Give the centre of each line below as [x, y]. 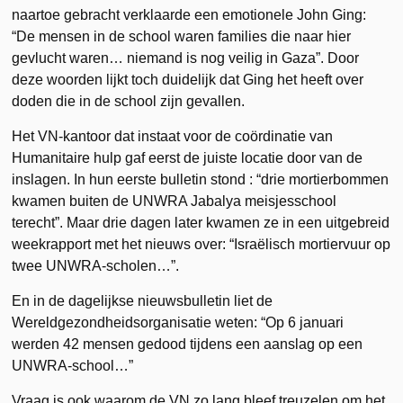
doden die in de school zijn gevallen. [129, 101]
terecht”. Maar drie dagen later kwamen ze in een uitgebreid [201, 222]
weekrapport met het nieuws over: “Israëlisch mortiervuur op [201, 244]
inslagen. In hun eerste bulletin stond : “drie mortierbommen [201, 179]
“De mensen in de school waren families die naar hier [182, 36]
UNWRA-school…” [73, 365]
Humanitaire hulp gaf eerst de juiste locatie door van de [188, 157]
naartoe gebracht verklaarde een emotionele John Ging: [189, 14]
